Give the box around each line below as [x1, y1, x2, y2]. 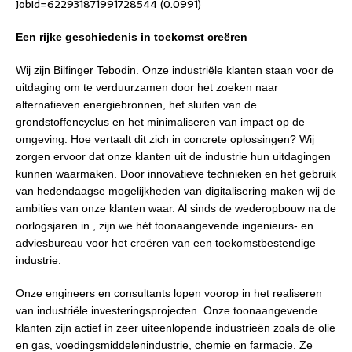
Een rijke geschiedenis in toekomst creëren [16, 31, 247, 43]
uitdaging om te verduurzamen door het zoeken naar [16, 81, 278, 93]
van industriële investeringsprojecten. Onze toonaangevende [16, 304, 317, 317]
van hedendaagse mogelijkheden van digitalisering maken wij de [16, 185, 335, 197]
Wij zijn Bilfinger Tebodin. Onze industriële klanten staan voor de [16, 64, 334, 76]
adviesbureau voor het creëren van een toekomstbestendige [16, 236, 316, 249]
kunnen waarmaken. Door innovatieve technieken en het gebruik [16, 167, 336, 180]
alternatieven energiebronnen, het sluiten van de [16, 98, 257, 111]
